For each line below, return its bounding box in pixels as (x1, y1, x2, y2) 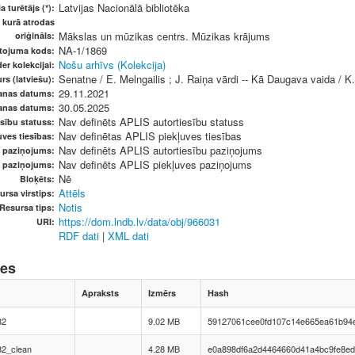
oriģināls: (15, 29, 55, 41)
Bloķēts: (20, 173, 55, 185)
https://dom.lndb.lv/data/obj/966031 (59, 214, 220, 229)
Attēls (59, 185, 86, 200)
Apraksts (82, 287, 119, 299)
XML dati (108, 228, 149, 243)
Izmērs (148, 287, 176, 299)
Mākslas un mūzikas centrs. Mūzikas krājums (59, 29, 270, 44)
